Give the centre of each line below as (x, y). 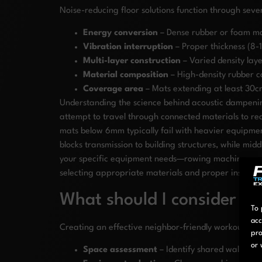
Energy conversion (120, 33)
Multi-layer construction (132, 61)
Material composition (126, 75)
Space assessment (120, 250)
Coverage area (113, 89)
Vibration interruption (128, 47)
